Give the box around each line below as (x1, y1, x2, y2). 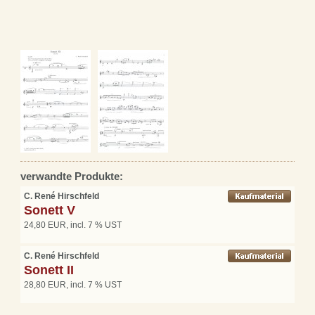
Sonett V (24, 202, 75, 217)
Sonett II (24, 262, 74, 277)
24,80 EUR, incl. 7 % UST (24, 219, 122, 230)
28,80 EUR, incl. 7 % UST (24, 279, 122, 290)
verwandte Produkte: (20, 169, 123, 182)
